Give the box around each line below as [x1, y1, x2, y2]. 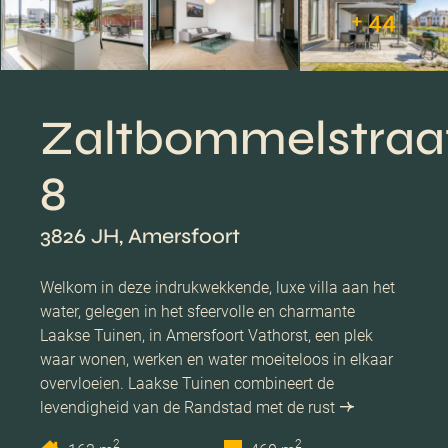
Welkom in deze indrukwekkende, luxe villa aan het [40, 277, 395, 297]
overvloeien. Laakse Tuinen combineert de [40, 373, 334, 393]
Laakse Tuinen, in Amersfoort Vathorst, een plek [40, 325, 373, 345]
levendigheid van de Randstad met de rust [40, 397, 335, 417]
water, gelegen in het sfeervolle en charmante [40, 301, 355, 321]
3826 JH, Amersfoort [40, 223, 240, 249]
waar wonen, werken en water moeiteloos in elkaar [40, 349, 393, 369]
